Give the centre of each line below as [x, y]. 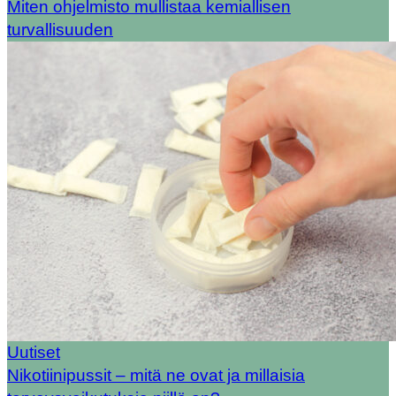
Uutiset [34, 353]
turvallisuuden [60, 30]
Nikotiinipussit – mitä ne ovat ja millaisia [156, 376]
